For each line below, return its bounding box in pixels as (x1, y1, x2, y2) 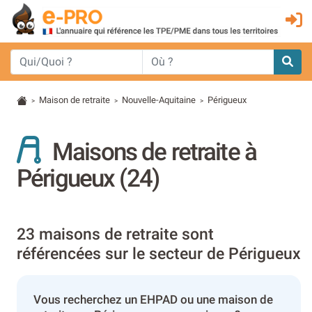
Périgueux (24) (17, 163, 159, 193)
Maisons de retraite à (52, 136, 256, 166)
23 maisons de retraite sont (17, 224, 214, 244)
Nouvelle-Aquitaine (122, 94, 196, 105)
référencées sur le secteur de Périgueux (17, 244, 301, 263)
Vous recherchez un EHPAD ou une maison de (33, 292, 273, 306)
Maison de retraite (39, 94, 111, 105)
